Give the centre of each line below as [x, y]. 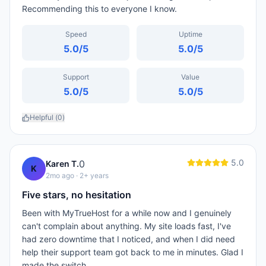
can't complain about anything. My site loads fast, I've [126, 226]
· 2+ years [91, 175]
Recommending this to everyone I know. [99, 9]
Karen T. [62, 164]
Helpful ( [44, 117]
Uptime [190, 34]
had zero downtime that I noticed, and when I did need [129, 239]
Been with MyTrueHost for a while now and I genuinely [127, 213]
